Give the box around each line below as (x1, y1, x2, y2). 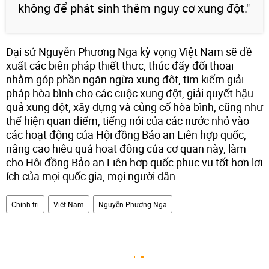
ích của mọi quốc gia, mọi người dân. (6, 169, 178, 184)
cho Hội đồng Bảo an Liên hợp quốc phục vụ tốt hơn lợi (6, 155, 262, 170)
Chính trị (11, 199, 39, 210)
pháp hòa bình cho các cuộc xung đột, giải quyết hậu (6, 86, 253, 101)
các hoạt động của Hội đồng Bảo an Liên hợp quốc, (6, 127, 246, 142)
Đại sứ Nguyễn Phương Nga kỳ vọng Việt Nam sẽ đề (6, 44, 252, 59)
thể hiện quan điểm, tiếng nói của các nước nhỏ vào (6, 113, 249, 128)
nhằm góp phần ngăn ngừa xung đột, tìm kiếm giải (6, 72, 244, 87)
